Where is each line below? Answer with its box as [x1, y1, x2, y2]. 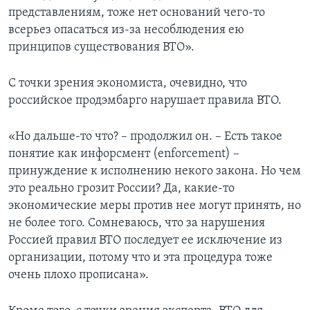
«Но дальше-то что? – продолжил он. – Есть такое [8, 130, 282, 144]
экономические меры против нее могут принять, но [8, 199, 301, 213]
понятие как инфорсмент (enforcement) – [8, 147, 239, 161]
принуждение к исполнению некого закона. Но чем [8, 165, 301, 179]
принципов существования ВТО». [8, 41, 194, 55]
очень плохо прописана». [8, 268, 149, 282]
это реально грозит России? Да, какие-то [8, 182, 235, 196]
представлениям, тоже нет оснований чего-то [8, 6, 265, 20]
